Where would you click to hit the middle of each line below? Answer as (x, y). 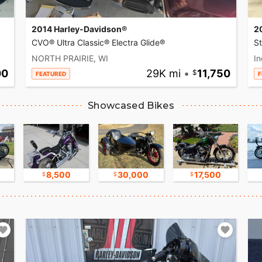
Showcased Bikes (131, 106)
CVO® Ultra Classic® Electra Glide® (98, 43)
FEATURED (51, 74)
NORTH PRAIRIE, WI (70, 58)
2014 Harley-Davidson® (79, 29)
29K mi (163, 74)
